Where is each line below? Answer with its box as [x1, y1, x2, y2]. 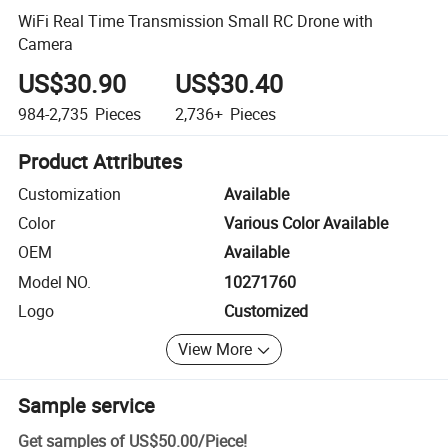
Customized [224, 300, 308, 323]
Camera [18, 32, 74, 55]
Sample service [18, 391, 156, 419]
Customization [18, 182, 122, 205]
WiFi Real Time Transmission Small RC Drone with [18, 9, 374, 32]
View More [178, 338, 253, 361]
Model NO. [18, 270, 92, 293]
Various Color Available [224, 212, 388, 235]
